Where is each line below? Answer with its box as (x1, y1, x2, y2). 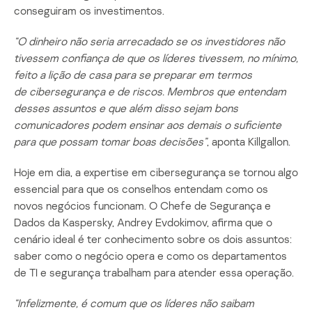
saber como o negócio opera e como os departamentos (14, 248, 287, 263)
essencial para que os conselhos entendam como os (14, 181, 268, 196)
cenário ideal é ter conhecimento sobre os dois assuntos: (14, 231, 292, 246)
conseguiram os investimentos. (14, 3, 164, 17)
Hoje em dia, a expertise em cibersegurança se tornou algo (14, 164, 298, 179)
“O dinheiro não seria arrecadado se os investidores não (14, 33, 285, 48)
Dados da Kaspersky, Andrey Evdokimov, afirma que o (14, 214, 272, 229)
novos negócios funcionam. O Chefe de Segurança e (14, 198, 271, 212)
